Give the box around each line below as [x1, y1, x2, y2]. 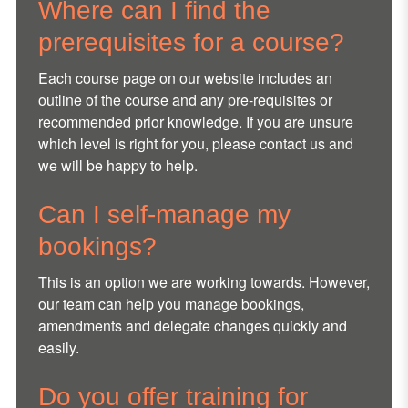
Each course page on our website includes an [37, 67, 332, 89]
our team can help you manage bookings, [37, 293, 304, 315]
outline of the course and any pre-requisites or [37, 89, 332, 111]
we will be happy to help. [37, 155, 198, 177]
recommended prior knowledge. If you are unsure [37, 111, 353, 133]
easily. [37, 337, 79, 359]
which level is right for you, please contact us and [37, 133, 353, 155]
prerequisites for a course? [37, 28, 344, 57]
